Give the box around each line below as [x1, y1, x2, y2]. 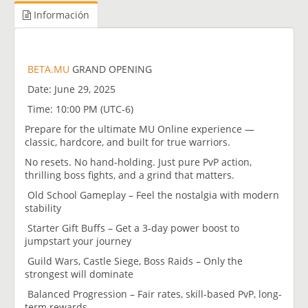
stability [25, 201, 61, 214]
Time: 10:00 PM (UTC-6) [25, 102, 133, 115]
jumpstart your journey [25, 234, 131, 247]
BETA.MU [27, 62, 69, 76]
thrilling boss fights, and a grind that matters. [25, 168, 234, 181]
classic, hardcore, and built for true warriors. [25, 135, 230, 148]
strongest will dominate [25, 267, 133, 280]
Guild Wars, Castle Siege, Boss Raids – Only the [25, 254, 243, 267]
